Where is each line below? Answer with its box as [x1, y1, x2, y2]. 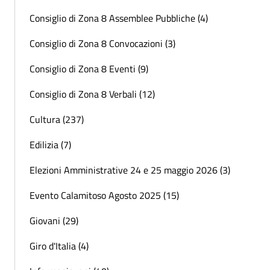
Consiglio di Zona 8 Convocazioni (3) [30, 36, 175, 51]
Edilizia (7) [30, 137, 71, 152]
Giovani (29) [30, 213, 78, 228]
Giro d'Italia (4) [30, 238, 89, 253]
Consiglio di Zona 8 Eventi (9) [30, 61, 148, 76]
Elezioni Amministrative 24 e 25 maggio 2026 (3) [30, 162, 230, 177]
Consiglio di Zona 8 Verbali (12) [30, 86, 155, 101]
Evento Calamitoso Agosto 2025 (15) [30, 187, 179, 202]
